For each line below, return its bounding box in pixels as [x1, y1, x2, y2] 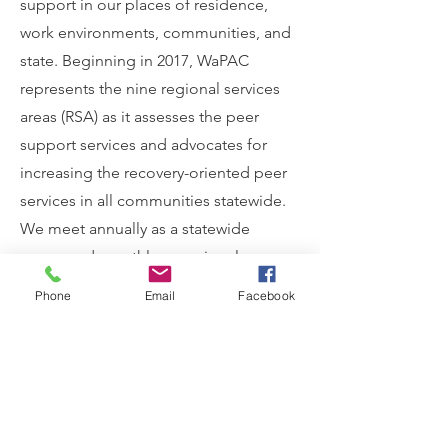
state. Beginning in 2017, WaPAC [20, 50, 249, 70]
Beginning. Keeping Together [14, 389, 306, 420]
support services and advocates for [20, 134, 267, 154]
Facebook [238, 287, 295, 303]
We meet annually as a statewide [20, 218, 250, 238]
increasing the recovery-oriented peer [20, 162, 287, 182]
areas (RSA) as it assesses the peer [20, 106, 259, 126]
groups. [20, 274, 75, 294]
